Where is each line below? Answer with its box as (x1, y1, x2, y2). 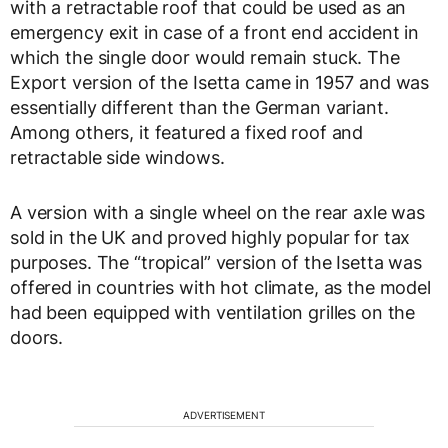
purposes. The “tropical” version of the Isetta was (10, 251, 422, 273)
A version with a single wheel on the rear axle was (10, 201, 425, 223)
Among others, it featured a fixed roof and (10, 121, 364, 143)
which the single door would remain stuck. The (10, 46, 400, 68)
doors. (10, 326, 64, 348)
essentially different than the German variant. (10, 96, 389, 118)
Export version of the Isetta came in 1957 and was (10, 71, 430, 93)
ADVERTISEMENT (183, 408, 265, 421)
